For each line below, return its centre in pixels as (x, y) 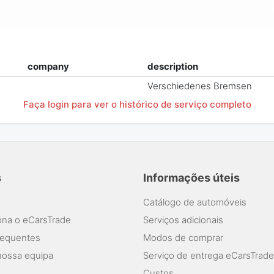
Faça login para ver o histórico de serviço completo (137, 104)
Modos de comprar (183, 237)
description (173, 67)
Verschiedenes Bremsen (200, 86)
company (49, 67)
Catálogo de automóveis (195, 202)
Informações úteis (191, 177)
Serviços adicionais (183, 220)
